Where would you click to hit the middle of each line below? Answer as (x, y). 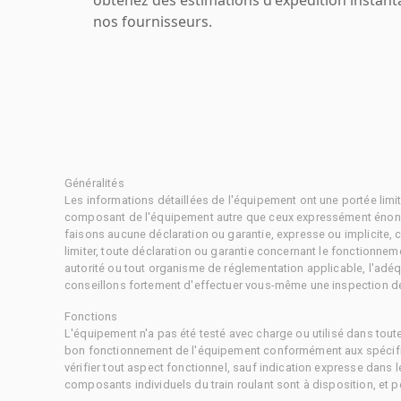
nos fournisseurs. (153, 21)
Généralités (94, 183)
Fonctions (91, 316)
